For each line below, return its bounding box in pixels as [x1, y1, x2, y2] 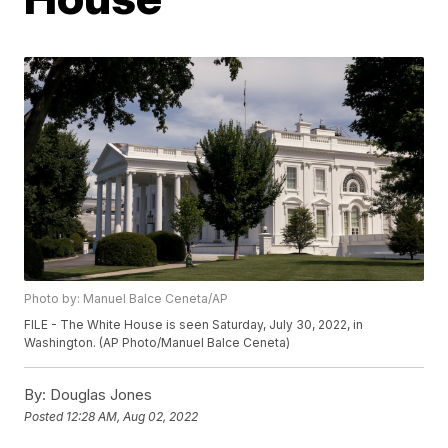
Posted [24, 408, 67, 424]
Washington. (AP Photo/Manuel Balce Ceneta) [24, 335, 291, 351]
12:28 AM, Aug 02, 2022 [66, 408, 199, 424]
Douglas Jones [46, 385, 153, 405]
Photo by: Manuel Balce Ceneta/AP [24, 291, 229, 307]
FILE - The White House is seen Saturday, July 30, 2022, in [24, 317, 364, 333]
